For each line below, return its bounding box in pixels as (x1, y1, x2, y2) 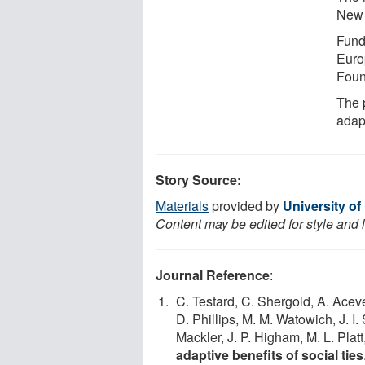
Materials (156, 196, 209, 215)
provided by (209, 196, 283, 215)
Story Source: (156, 169, 241, 189)
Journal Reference (156, 265, 270, 284)
